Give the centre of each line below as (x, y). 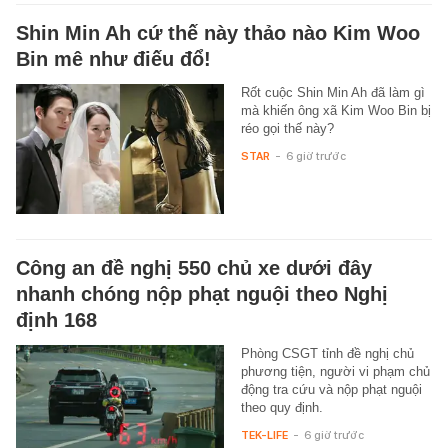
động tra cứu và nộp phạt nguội (331, 389)
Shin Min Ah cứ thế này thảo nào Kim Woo (218, 32)
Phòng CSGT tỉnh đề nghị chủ (327, 353)
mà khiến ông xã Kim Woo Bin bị (335, 110)
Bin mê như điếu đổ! (113, 58)
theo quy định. (281, 407)
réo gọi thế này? (287, 128)
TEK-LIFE (264, 434)
